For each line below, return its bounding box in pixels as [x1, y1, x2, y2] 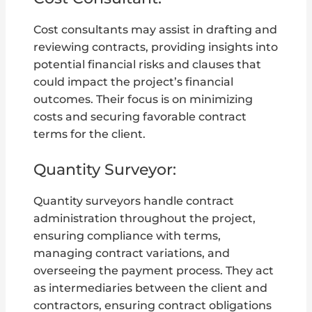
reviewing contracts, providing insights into [33, 40, 279, 54]
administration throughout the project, [33, 212, 256, 226]
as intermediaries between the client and [33, 281, 268, 295]
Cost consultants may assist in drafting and [33, 23, 278, 37]
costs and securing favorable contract [33, 110, 247, 124]
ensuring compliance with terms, [33, 229, 221, 243]
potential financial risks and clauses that [33, 58, 262, 72]
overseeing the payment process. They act [33, 264, 274, 278]
